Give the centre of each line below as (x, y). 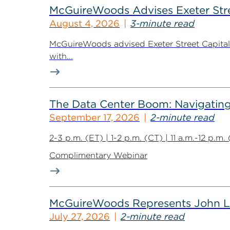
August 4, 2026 (84, 23)
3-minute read (162, 23)
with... (61, 56)
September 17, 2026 (94, 117)
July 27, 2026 (80, 216)
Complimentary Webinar (98, 155)
